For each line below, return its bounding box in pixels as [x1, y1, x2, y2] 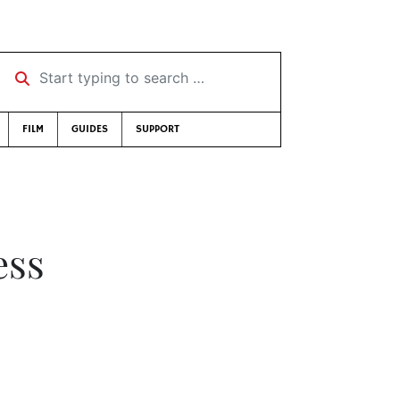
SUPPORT [135, 122, 179, 136]
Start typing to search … [3, 62, 162, 80]
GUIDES [71, 122, 108, 136]
